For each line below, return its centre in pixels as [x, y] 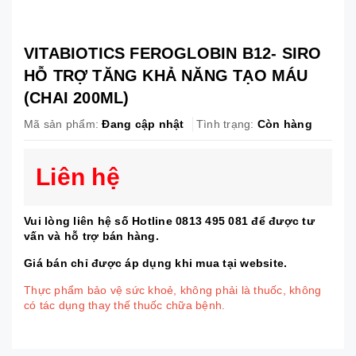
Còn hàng [284, 124]
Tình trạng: [225, 124]
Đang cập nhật [143, 124]
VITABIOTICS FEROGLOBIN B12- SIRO [173, 53]
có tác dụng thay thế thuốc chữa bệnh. [125, 305]
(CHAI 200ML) [77, 97]
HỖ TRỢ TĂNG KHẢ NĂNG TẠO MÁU [166, 75]
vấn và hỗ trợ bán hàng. [91, 236]
